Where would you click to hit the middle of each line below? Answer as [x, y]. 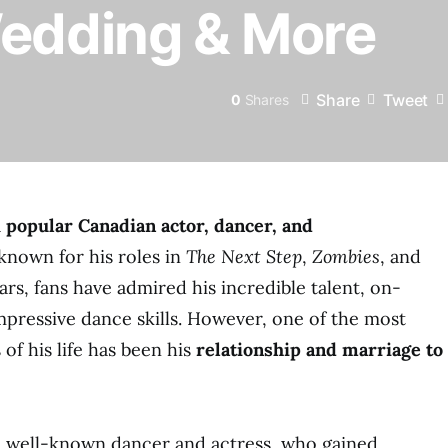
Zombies [346, 256]
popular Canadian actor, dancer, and [159, 225]
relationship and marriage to [319, 349]
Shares [266, 99]
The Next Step [244, 256]
